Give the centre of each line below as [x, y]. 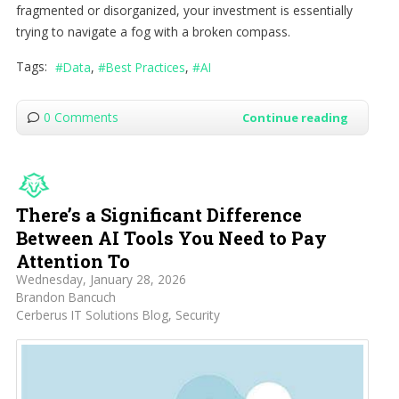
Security [197, 315]
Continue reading [295, 118]
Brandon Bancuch [65, 297]
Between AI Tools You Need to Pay [171, 238]
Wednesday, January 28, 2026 [101, 280]
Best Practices [145, 68]
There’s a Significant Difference [159, 215]
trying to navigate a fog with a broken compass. [153, 31]
